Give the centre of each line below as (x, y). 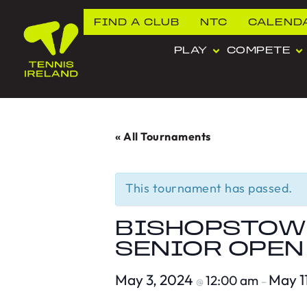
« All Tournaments (163, 137)
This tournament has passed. (209, 188)
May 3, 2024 (156, 280)
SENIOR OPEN (210, 251)
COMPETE (259, 51)
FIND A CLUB (136, 23)
